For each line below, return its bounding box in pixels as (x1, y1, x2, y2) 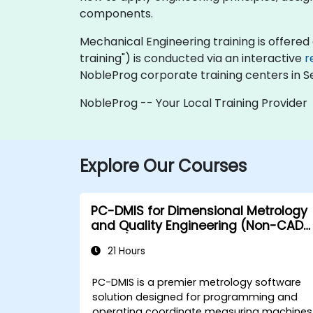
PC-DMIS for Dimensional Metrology (91, 203, 307, 219)
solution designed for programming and (92, 290, 298, 304)
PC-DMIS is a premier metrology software (92, 275, 302, 289)
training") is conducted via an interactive (80, 50, 305, 66)
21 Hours (105, 245, 145, 258)
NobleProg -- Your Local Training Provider (80, 95, 307, 111)
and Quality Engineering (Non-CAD (91, 217, 303, 234)
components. (80, 6, 153, 22)
